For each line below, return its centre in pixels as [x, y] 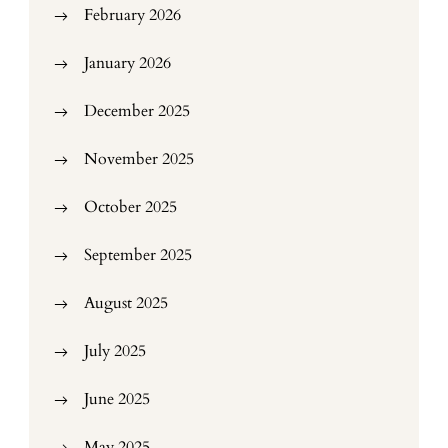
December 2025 [137, 111]
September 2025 [138, 255]
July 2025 [115, 351]
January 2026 [127, 63]
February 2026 [132, 15]
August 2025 [126, 303]
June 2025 [117, 399]
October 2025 [130, 207]
